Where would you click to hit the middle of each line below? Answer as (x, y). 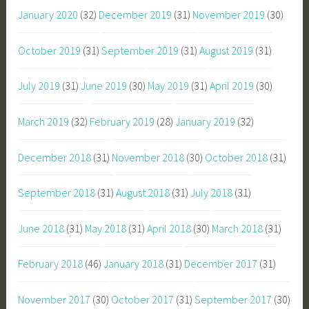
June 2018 (41, 228)
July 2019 (39, 86)
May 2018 (106, 228)
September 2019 (140, 50)
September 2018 (57, 193)
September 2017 (233, 299)
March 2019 (44, 121)
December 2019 (136, 15)
